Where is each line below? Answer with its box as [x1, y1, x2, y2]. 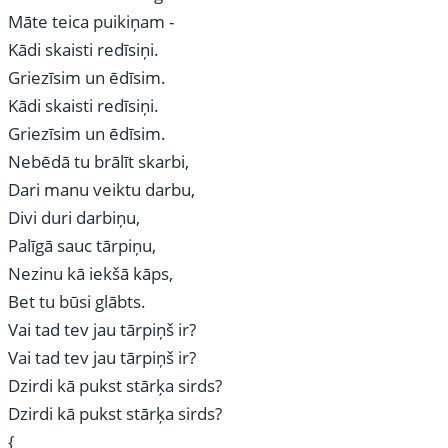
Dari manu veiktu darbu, [8, 178, 195, 201]
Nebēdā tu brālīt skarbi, [8, 150, 189, 173]
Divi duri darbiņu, [8, 206, 140, 229]
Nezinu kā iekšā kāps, [8, 262, 173, 285]
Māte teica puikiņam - [8, 10, 174, 33]
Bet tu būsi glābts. [8, 290, 146, 313]
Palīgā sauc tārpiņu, [8, 234, 156, 257]
